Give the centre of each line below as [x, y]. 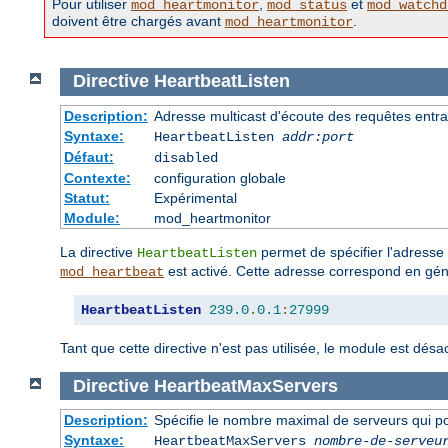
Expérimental [195, 197]
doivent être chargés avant [138, 21]
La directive [98, 251]
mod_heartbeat [112, 271]
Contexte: [97, 177]
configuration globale [219, 177]
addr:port [317, 136]
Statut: [86, 197]
